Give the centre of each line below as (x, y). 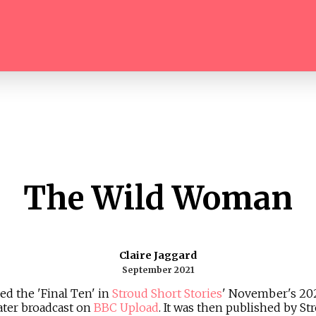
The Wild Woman (158, 198)
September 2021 (158, 270)
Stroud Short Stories (167, 294)
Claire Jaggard (158, 256)
